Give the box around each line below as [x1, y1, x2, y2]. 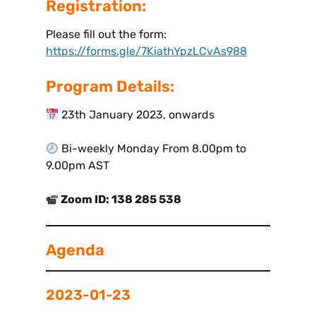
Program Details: [46, 77, 174, 97]
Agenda [46, 241, 104, 260]
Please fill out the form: [46, 28, 166, 42]
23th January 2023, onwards [59, 108, 215, 122]
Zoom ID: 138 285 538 [59, 193, 182, 207]
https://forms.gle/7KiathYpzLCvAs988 [46, 44, 247, 59]
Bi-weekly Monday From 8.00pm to [59, 142, 247, 156]
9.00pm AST [46, 159, 109, 173]
